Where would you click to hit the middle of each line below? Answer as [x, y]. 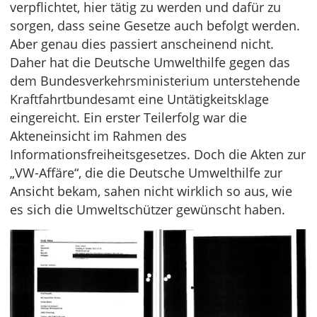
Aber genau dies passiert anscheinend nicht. [142, 44]
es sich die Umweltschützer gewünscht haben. [148, 209]
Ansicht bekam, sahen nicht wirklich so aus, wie [151, 191]
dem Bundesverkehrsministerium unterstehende [155, 81]
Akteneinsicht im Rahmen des [98, 136]
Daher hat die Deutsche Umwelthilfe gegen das [150, 62]
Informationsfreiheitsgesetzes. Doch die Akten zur [158, 154]
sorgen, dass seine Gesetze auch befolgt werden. [155, 25]
